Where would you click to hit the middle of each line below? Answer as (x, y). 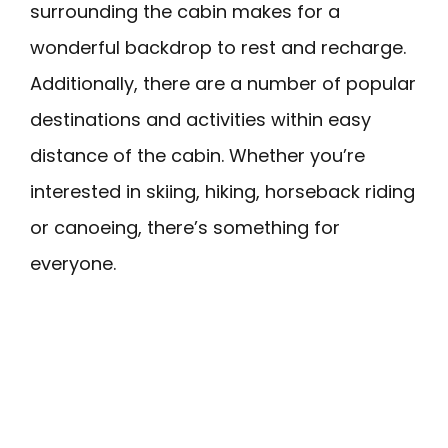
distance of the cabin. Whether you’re (197, 155)
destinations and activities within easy (200, 119)
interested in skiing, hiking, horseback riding (222, 191)
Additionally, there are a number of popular (223, 83)
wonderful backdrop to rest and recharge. (218, 47)
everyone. (73, 263)
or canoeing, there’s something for (185, 227)
